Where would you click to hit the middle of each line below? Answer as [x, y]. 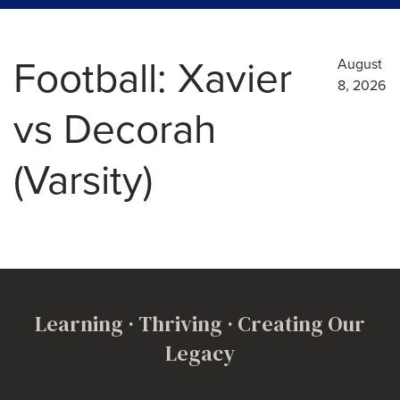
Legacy [200, 353]
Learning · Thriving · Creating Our [200, 323]
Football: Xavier [153, 79]
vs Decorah [115, 129]
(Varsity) [83, 180]
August [360, 64]
